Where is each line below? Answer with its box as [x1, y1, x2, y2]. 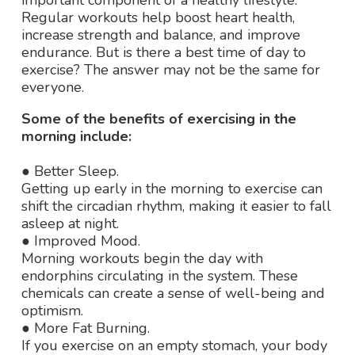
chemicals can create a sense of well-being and [21, 284, 325, 303]
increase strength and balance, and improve [21, 25, 300, 45]
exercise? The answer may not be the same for [21, 60, 320, 80]
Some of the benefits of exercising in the [21, 109, 296, 129]
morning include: [21, 127, 132, 147]
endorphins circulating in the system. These [21, 266, 298, 286]
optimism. [21, 301, 83, 321]
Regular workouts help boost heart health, [21, 8, 295, 28]
